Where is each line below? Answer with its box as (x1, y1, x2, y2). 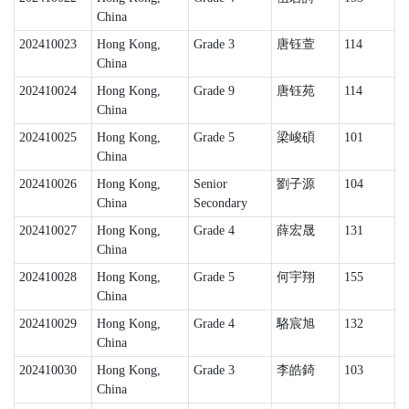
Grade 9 (193, 84, 235, 98)
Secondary (193, 196, 247, 210)
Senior (193, 177, 227, 191)
